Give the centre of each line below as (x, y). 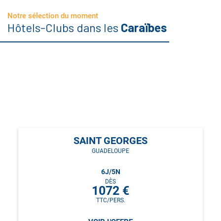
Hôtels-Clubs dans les (64, 27)
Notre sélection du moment (53, 16)
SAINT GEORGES (110, 140)
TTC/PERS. (110, 201)
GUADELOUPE (110, 151)
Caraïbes (144, 27)
